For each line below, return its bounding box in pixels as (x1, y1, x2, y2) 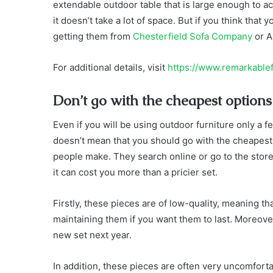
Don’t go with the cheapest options (53, 91, 272, 110)
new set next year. (53, 229, 132, 241)
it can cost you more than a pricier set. (53, 166, 218, 179)
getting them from (53, 30, 133, 42)
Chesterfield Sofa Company (133, 30, 252, 42)
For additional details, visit (53, 61, 168, 73)
